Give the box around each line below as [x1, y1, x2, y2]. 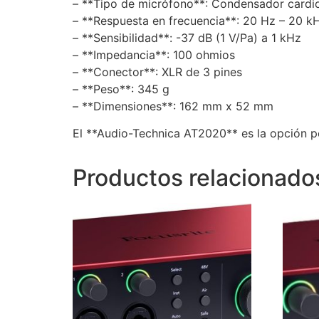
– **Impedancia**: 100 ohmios [73, 47, 235, 62]
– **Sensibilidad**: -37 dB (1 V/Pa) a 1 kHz [73, 30, 301, 45]
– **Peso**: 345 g [73, 81, 169, 96]
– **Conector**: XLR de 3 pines [73, 64, 242, 79]
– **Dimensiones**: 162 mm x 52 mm [73, 98, 273, 113]
